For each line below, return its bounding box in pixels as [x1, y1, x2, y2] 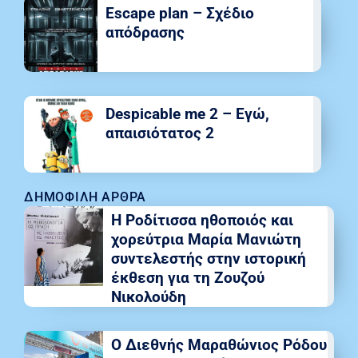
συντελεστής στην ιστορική [110, 249, 306, 268]
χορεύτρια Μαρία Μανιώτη [110, 229, 301, 249]
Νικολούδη [110, 287, 186, 306]
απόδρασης [105, 22, 185, 42]
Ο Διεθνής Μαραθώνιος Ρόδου [110, 335, 327, 354]
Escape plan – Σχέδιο [105, 3, 254, 22]
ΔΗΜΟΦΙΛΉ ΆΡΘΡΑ [24, 189, 147, 205]
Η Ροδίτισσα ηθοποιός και [110, 210, 293, 229]
